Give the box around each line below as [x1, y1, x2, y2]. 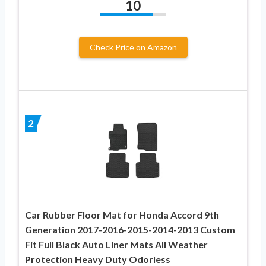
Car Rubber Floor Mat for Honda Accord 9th [25, 208, 219, 220]
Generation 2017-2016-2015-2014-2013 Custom [25, 223, 235, 235]
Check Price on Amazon [89, 42, 177, 52]
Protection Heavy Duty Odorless [25, 253, 170, 265]
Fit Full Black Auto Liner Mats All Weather [25, 238, 208, 250]
